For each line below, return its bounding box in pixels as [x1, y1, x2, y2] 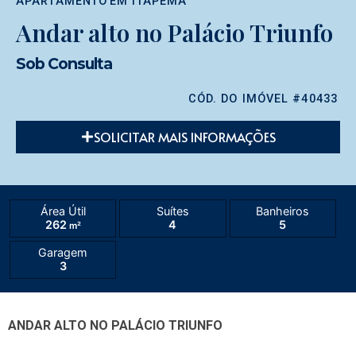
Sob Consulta [16, 54, 112, 74]
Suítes [156, 203, 189, 218]
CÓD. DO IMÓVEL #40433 [188, 92, 338, 106]
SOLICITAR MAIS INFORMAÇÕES [93, 128, 276, 146]
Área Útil [40, 203, 86, 218]
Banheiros [256, 203, 310, 218]
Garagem [38, 245, 88, 259]
